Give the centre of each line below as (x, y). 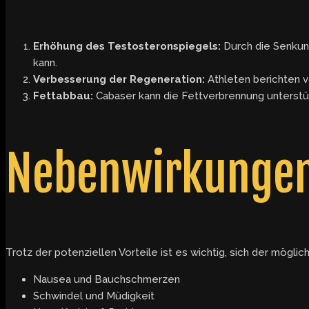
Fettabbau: (63, 96)
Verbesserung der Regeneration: (119, 80)
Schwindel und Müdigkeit (94, 296)
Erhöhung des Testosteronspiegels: (127, 47)
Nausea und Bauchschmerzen (107, 280)
